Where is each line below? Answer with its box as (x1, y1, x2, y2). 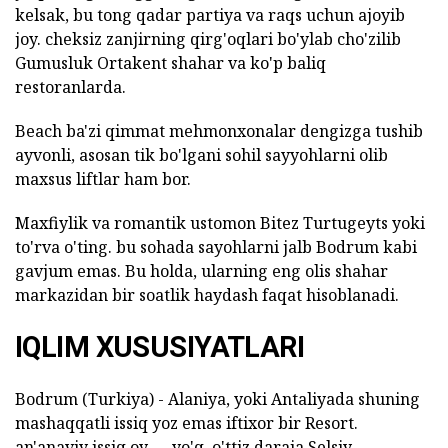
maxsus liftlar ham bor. (15, 167, 191, 190)
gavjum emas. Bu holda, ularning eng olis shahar (15, 259, 388, 282)
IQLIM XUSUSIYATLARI (15, 329, 305, 364)
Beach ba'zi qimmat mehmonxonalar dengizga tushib (15, 119, 423, 142)
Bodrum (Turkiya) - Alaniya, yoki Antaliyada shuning (15, 387, 420, 410)
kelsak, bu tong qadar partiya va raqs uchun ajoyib (15, 3, 405, 26)
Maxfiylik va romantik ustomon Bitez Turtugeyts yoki (15, 211, 425, 234)
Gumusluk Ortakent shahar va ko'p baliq (15, 51, 326, 74)
